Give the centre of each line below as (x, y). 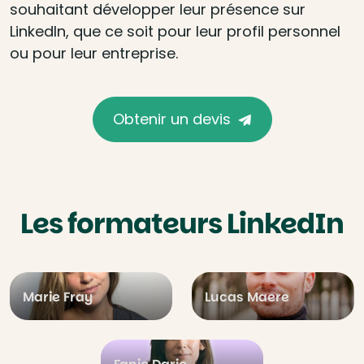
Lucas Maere (247, 297)
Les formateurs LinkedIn (182, 223)
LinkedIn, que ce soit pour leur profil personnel (175, 31)
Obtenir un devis (171, 119)
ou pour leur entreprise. (94, 53)
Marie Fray (58, 297)
